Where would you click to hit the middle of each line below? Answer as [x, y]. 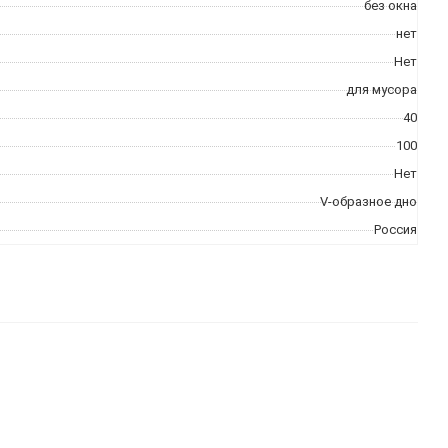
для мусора [381, 89]
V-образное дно [368, 201]
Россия [395, 229]
